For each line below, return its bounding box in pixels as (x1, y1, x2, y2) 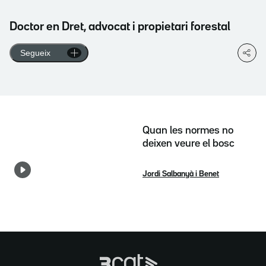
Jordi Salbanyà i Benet (142, 170, 219, 178)
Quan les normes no (142, 126, 233, 135)
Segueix (20, 47, 50, 58)
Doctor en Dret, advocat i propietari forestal (9, 21, 230, 33)
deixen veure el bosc (142, 139, 235, 148)
